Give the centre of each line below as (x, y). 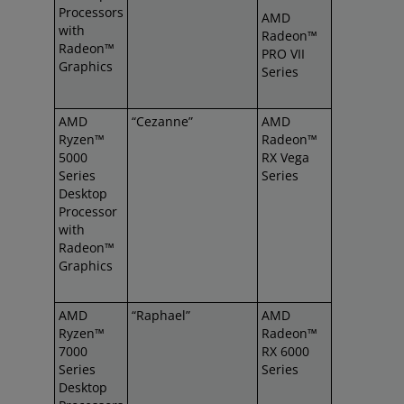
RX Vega (285, 157)
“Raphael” (161, 315)
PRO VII (283, 54)
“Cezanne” (162, 121)
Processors (91, 12)
